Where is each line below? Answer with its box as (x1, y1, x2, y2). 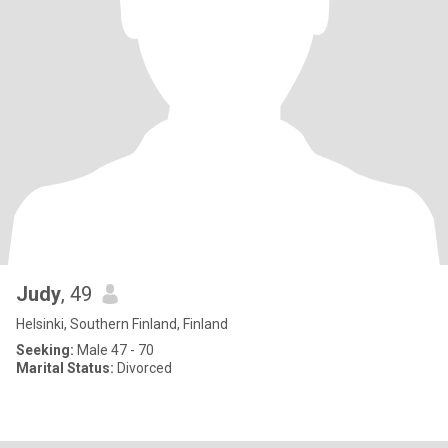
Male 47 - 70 (74, 342, 154, 358)
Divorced (114, 360, 172, 376)
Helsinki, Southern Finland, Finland (16, 316, 228, 332)
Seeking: (16, 342, 74, 358)
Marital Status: (16, 360, 114, 376)
